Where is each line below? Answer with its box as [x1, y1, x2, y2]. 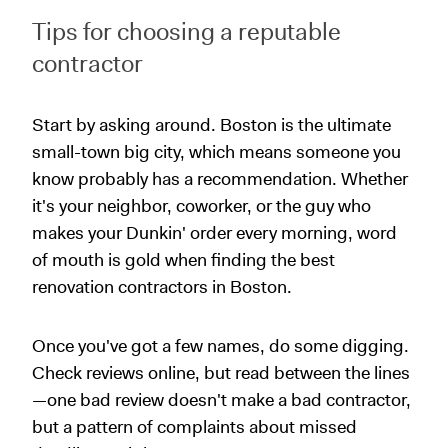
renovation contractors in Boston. [32, 274, 292, 299]
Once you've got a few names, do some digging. [32, 333, 409, 358]
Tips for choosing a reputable [32, 15, 341, 48]
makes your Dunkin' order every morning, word [32, 220, 397, 245]
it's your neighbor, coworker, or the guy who [32, 193, 371, 218]
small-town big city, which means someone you [32, 139, 401, 164]
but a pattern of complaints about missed [32, 414, 357, 439]
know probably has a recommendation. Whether [32, 166, 408, 191]
